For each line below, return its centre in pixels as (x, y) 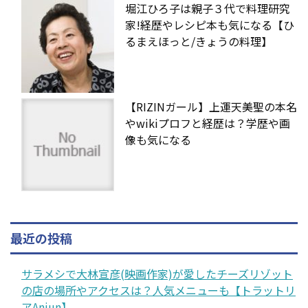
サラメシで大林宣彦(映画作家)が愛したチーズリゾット (157, 273)
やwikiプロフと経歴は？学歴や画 (208, 123)
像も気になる (158, 139)
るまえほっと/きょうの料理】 (199, 41)
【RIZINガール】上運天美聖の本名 (211, 106)
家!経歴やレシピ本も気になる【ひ (210, 24)
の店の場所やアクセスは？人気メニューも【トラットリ (158, 290)
